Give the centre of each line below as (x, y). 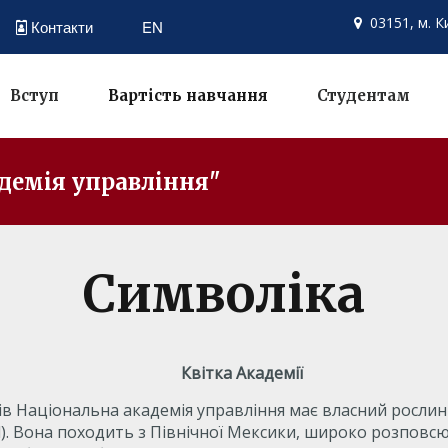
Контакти (62, 26)
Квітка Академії (241, 373)
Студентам (363, 95)
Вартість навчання (188, 95)
